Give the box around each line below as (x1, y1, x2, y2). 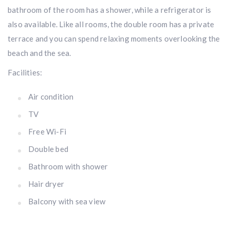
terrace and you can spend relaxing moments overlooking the (8, 34, 220, 43)
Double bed (28, 144, 68, 154)
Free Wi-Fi (28, 127, 66, 136)
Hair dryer (28, 179, 64, 188)
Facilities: (8, 68, 43, 77)
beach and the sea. (8, 48, 71, 57)
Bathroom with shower (28, 162, 108, 171)
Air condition (28, 92, 74, 101)
